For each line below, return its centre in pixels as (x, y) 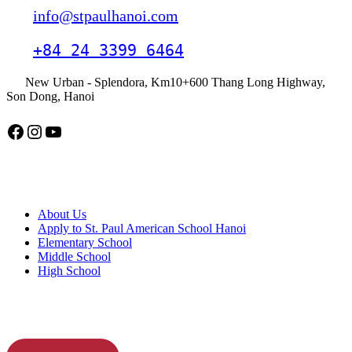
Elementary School (85, 243)
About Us (62, 214)
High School (69, 271)
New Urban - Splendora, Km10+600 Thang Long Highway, (175, 82)
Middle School (74, 257)
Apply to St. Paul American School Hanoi (142, 229)
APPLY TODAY (51, 314)
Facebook (10, 131)
